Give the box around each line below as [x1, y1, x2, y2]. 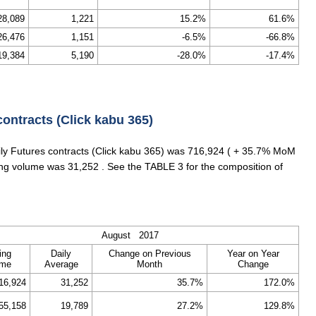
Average [44, 259, 78, 269]
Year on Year [226, 248, 279, 259]
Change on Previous [108, 248, 191, 259]
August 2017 [102, 230, 159, 241]
